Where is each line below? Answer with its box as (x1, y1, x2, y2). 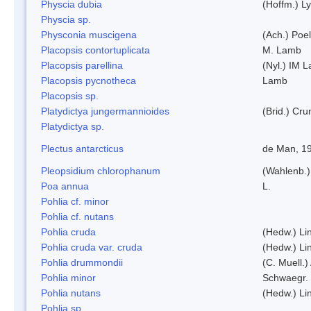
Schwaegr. (262, 271, 308, 283)
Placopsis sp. (41, 90, 99, 101)
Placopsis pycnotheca (41, 74, 136, 86)
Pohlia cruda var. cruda (41, 241, 142, 253)
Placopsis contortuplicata (41, 44, 150, 56)
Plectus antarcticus (41, 142, 124, 154)
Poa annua (41, 180, 89, 192)
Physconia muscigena (41, 28, 137, 40)
